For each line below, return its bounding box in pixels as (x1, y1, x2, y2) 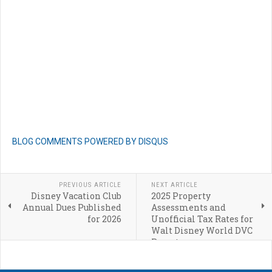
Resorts (151, 236, 183, 248)
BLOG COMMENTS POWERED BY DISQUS (12, 137, 168, 147)
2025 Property (151, 190, 211, 202)
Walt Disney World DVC (151, 225, 253, 237)
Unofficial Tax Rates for (151, 213, 253, 225)
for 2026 (87, 213, 121, 225)
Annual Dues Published (22, 202, 121, 214)
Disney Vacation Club (30, 190, 121, 202)
